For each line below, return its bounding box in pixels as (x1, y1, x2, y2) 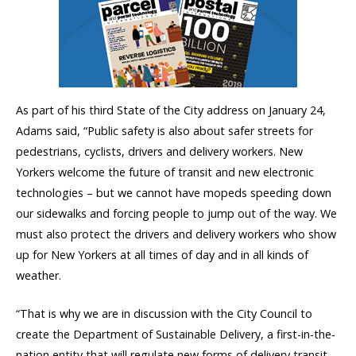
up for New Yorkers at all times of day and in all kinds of (16, 246, 308, 262)
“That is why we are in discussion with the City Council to (16, 306, 312, 322)
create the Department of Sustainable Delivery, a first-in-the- (16, 327, 335, 342)
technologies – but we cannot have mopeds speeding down (16, 184, 331, 200)
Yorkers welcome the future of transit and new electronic (16, 164, 314, 180)
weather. (16, 267, 61, 283)
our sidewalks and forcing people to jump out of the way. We (16, 205, 337, 221)
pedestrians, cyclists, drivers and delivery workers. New (16, 143, 303, 159)
